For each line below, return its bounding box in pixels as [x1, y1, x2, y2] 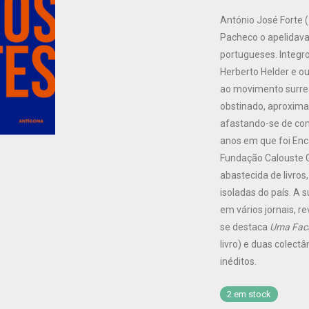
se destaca [220, 221, 270, 232]
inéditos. [220, 256, 257, 267]
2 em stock [227, 289, 271, 299]
